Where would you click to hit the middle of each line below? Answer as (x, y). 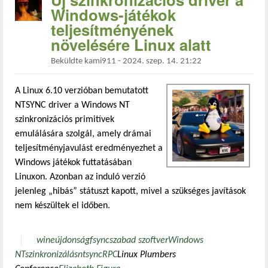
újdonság (73, 240)
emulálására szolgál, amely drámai (83, 134)
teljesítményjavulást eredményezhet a (89, 148)
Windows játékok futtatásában (73, 162)
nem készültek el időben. (63, 205)
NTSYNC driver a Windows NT (72, 105)
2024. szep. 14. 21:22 (162, 61)
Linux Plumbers (147, 255)
